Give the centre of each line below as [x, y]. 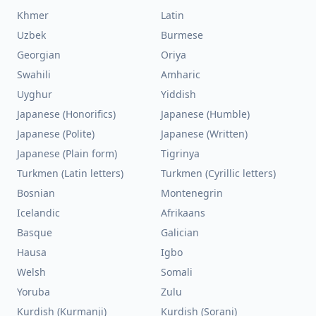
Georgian [39, 55]
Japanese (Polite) [56, 134]
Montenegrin [192, 193]
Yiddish [178, 94]
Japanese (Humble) [205, 114]
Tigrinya [180, 153]
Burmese [182, 35]
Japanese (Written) [204, 134]
